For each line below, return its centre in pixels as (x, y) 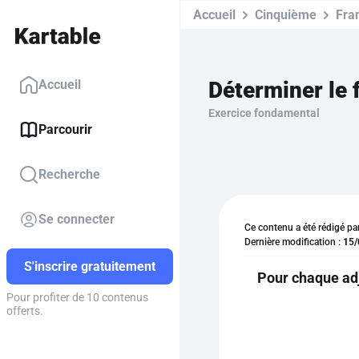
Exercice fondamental (264, 113)
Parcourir (65, 130)
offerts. (25, 311)
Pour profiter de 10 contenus (77, 298)
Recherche (69, 175)
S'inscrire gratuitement (90, 267)
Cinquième (286, 15)
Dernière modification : (294, 242)
